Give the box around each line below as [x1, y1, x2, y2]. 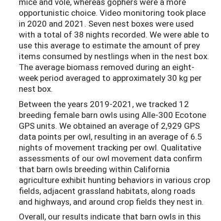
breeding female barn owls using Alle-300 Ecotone [19, 109, 206, 120]
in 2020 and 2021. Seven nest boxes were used [19, 18, 194, 30]
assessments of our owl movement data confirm [19, 152, 202, 164]
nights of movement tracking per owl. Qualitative [19, 141, 201, 153]
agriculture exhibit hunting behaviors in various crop [19, 174, 210, 185]
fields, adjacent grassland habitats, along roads [19, 184, 195, 196]
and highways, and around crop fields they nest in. [19, 195, 204, 207]
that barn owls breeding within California [19, 163, 170, 175]
